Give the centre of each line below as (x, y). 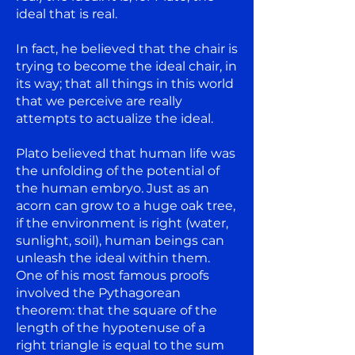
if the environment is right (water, (122, 223)
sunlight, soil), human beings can (120, 240)
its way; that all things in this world (125, 83)
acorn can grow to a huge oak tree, (126, 205)
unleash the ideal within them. (113, 258)
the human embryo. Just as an (113, 188)
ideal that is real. (67, 13)
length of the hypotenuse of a (111, 327)
